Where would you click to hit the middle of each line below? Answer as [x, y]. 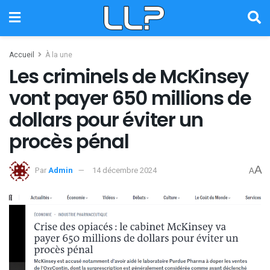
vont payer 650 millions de [130, 98]
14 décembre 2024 [124, 170]
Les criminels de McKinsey [129, 76]
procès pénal [69, 141]
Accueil [22, 55]
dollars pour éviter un [106, 120]
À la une [59, 55]
